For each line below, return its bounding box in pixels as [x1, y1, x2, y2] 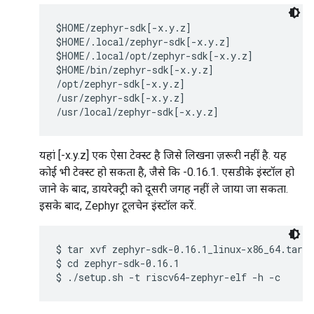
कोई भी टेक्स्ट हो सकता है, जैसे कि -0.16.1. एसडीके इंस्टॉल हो [39, 165, 294, 179]
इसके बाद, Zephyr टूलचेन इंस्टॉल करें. [39, 199, 196, 213]
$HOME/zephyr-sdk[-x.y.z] [56, 21, 191, 35]
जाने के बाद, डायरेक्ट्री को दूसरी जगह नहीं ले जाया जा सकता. [39, 182, 288, 196]
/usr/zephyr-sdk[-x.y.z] [56, 91, 185, 105]
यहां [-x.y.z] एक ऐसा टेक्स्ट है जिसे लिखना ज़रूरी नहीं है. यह [39, 149, 287, 163]
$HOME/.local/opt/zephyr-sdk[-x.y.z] [56, 49, 253, 63]
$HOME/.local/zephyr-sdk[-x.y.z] [56, 35, 231, 49]
